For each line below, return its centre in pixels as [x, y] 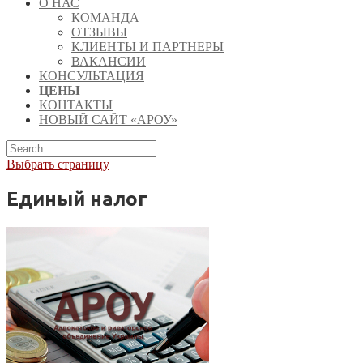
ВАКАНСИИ [109, 61]
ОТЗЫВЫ [99, 32]
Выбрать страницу [58, 164]
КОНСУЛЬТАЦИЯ [92, 76]
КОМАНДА [105, 17]
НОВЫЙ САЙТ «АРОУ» [108, 120]
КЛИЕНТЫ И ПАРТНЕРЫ [147, 47]
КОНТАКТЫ [76, 105]
